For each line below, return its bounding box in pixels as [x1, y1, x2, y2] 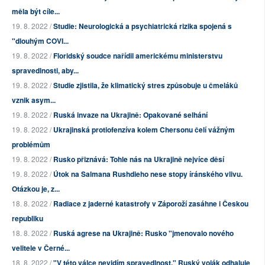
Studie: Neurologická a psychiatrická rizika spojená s [53, 21, 232, 32]
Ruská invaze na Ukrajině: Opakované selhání [53, 109, 208, 121]
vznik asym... [12, 95, 56, 106]
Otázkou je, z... [12, 183, 60, 195]
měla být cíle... [12, 6, 60, 17]
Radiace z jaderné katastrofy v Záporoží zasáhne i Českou [53, 198, 248, 209]
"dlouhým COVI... [12, 35, 69, 47]
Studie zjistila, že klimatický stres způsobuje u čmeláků [53, 80, 238, 91]
